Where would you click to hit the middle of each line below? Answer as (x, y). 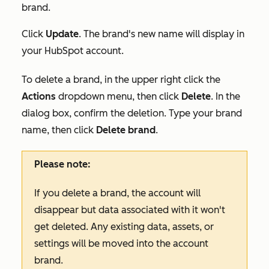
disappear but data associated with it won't (130, 210)
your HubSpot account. (74, 50)
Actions (39, 96)
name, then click (59, 130)
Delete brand (126, 130)
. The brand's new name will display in (162, 34)
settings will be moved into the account (121, 243)
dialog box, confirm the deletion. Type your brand (132, 113)
